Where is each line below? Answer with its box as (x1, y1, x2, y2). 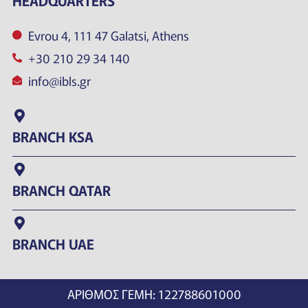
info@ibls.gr (27, 71, 91, 89)
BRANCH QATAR (12, 179, 111, 200)
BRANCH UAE (12, 233, 94, 254)
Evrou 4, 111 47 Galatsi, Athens (27, 25, 189, 44)
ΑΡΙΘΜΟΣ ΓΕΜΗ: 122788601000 (67, 285, 241, 303)
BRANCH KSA (12, 126, 93, 146)
